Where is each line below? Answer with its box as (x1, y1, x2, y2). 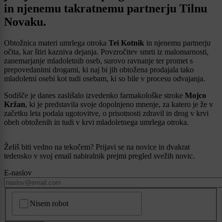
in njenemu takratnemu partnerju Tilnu (4, 2, 207, 15)
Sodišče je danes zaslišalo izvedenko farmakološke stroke (4, 91, 185, 100)
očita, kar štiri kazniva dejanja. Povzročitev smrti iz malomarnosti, (4, 48, 209, 56)
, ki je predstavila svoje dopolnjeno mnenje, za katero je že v (25, 100, 213, 109)
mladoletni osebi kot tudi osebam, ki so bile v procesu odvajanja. (4, 74, 205, 83)
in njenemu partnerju (146, 39, 211, 48)
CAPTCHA (13, 191, 51, 200)
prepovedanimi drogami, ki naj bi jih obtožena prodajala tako (4, 65, 194, 74)
